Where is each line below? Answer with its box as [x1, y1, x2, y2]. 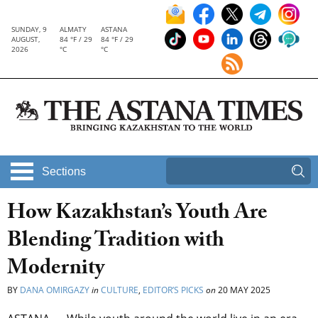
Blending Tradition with [7, 224, 224, 261]
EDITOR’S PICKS [143, 284, 204, 297]
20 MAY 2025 [216, 284, 270, 297]
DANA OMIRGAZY [20, 284, 89, 297]
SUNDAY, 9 [11, 24, 47, 34]
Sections [42, 165, 86, 178]
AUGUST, [11, 34, 40, 44]
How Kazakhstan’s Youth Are [7, 197, 268, 234]
